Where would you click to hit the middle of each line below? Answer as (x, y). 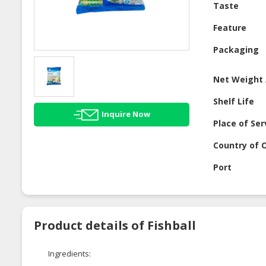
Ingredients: (69, 254)
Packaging (236, 50)
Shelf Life (234, 102)
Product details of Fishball (115, 226)
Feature (230, 28)
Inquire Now (126, 114)
